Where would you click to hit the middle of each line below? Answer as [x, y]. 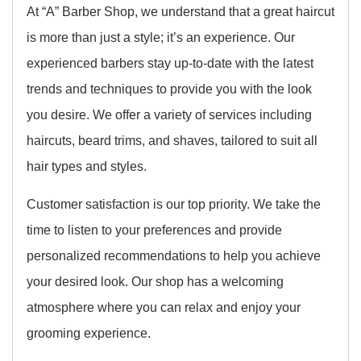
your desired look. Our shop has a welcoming [155, 281]
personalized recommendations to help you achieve [174, 255]
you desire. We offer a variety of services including [169, 115]
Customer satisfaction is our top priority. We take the [174, 203]
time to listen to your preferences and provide [154, 229]
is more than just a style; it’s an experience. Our [161, 37]
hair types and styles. [87, 166]
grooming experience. [89, 332]
